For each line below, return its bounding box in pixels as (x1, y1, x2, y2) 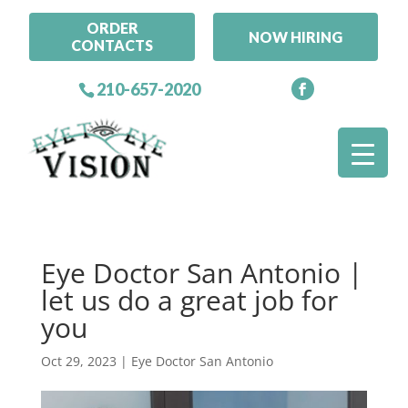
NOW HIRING (249, 27, 343, 46)
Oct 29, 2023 (40, 352, 117, 371)
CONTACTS (71, 36, 154, 55)
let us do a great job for (40, 281, 338, 320)
